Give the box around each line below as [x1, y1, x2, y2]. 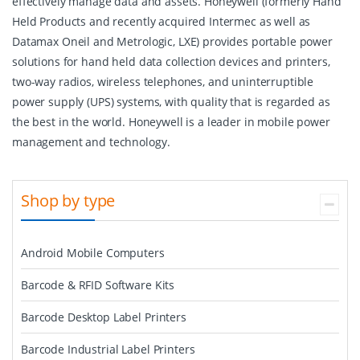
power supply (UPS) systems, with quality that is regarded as [12, 94, 330, 109]
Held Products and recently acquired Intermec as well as [12, 14, 311, 29]
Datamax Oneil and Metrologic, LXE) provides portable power [12, 34, 333, 49]
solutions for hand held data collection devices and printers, [12, 54, 330, 69]
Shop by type [21, 190, 116, 211]
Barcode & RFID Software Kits [21, 277, 175, 292]
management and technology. [12, 134, 170, 149]
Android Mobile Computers [21, 245, 165, 260]
